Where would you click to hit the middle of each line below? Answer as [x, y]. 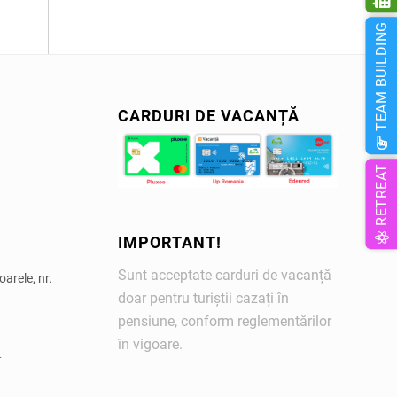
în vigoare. [150, 344]
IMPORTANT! [169, 242]
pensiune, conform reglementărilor [224, 321]
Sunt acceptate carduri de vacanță [224, 275]
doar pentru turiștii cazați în [203, 298]
